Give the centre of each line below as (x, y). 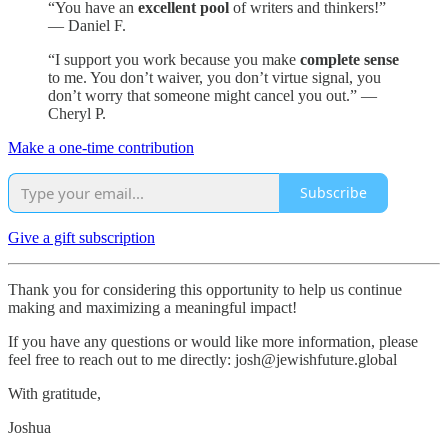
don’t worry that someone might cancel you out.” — (212, 95)
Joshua (29, 427)
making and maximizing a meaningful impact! (152, 307)
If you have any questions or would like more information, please (213, 341)
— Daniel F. (87, 25)
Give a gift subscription (81, 237)
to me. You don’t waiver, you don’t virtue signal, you (214, 77)
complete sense (349, 59)
